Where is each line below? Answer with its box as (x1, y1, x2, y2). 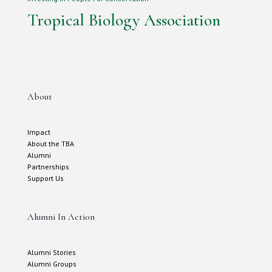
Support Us (27, 174, 64, 183)
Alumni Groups (27, 259, 76, 268)
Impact (27, 127, 50, 137)
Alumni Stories (27, 248, 76, 257)
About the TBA (27, 139, 74, 148)
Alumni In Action (27, 211, 95, 222)
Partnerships (27, 162, 69, 171)
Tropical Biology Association (27, 10, 220, 30)
